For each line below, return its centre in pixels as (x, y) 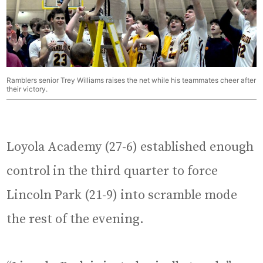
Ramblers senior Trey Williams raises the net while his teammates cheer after (131, 80)
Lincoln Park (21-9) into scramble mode (122, 195)
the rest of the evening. (75, 220)
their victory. (27, 89)
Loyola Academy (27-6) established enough (130, 147)
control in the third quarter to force (112, 171)
